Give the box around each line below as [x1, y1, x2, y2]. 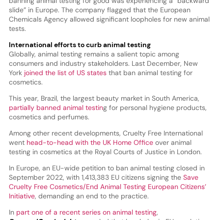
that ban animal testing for [106, 68, 192, 78]
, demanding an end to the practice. [34, 192, 149, 201]
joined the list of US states [24, 68, 107, 78]
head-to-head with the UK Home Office [26, 138, 153, 147]
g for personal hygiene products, [103, 103, 207, 112]
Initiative [8, 192, 35, 201]
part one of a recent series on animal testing [16, 208, 157, 217]
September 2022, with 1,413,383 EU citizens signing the [8, 173, 183, 182]
